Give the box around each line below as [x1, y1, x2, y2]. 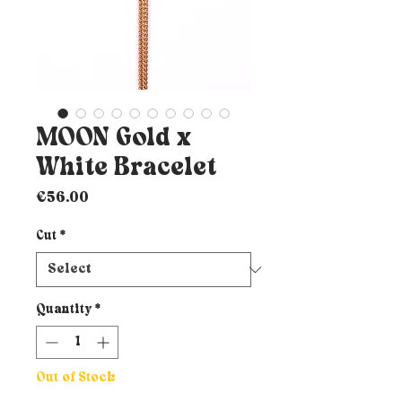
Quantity [36, 304, 92, 317]
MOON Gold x [36, 127, 191, 152]
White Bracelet [36, 156, 216, 181]
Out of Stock [36, 372, 116, 385]
